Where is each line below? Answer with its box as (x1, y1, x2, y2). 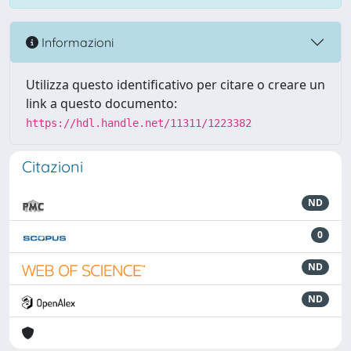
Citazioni (22, 157, 83, 176)
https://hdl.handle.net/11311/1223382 (26, 117, 251, 129)
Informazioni (38, 34, 114, 50)
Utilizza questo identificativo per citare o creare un (26, 76, 325, 93)
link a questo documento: (26, 95, 177, 112)
